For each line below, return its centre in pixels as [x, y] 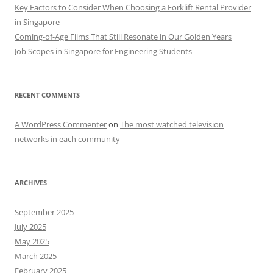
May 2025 [32, 242]
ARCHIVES [31, 183]
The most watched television [172, 125]
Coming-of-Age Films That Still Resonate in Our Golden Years [123, 37]
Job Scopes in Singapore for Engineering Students [103, 51]
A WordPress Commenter [61, 125]
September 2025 [44, 212]
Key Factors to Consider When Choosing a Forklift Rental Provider [133, 8]
